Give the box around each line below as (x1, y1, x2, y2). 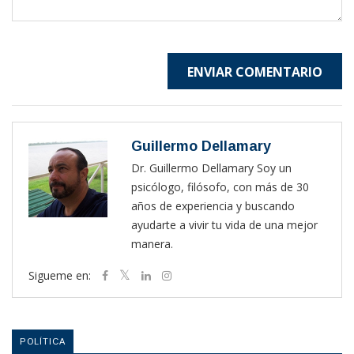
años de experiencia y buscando (131, 198, 295, 214)
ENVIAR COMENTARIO (187, 63, 322, 81)
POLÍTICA (20, 337, 66, 347)
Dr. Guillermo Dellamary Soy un (131, 160, 292, 176)
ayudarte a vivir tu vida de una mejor (131, 217, 318, 233)
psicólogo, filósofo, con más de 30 (131, 179, 309, 195)
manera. (131, 236, 173, 252)
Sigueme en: (28, 268, 94, 284)
